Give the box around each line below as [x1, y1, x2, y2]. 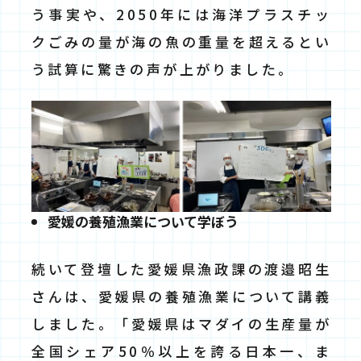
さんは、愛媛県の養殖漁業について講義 [31, 285, 331, 306]
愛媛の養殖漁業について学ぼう [48, 210, 239, 231]
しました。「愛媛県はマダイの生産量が [31, 313, 331, 334]
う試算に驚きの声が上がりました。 [31, 58, 295, 79]
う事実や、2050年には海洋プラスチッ [31, 3, 331, 24]
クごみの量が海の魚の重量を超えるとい [31, 31, 331, 52]
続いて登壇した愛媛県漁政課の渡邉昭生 [31, 258, 331, 279]
